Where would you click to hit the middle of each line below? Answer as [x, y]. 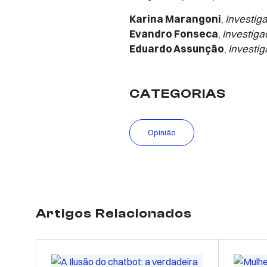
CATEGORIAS [177, 93]
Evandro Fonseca [173, 33]
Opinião [162, 132]
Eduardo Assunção [176, 48]
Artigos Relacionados [114, 213]
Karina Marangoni [175, 18]
